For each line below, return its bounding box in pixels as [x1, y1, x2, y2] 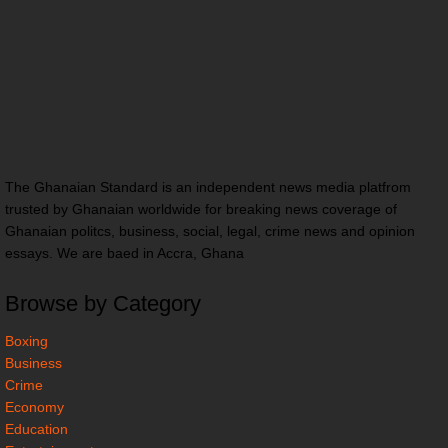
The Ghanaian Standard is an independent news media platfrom [5, 179, 411, 196]
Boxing [5, 332, 48, 349]
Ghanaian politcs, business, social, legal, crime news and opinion [5, 223, 415, 240]
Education [5, 420, 68, 437]
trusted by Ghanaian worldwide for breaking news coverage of [5, 201, 397, 218]
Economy [5, 398, 64, 415]
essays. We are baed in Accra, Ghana [5, 245, 244, 262]
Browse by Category [5, 290, 201, 316]
